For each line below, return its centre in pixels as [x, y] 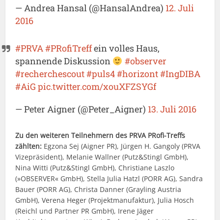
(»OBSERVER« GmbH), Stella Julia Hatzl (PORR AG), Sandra [109, 179]
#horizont [138, 74]
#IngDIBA [180, 74]
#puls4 [101, 74]
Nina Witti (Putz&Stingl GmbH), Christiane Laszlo [95, 168]
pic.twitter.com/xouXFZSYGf [97, 87]
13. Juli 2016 [172, 109]
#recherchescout [50, 74]
